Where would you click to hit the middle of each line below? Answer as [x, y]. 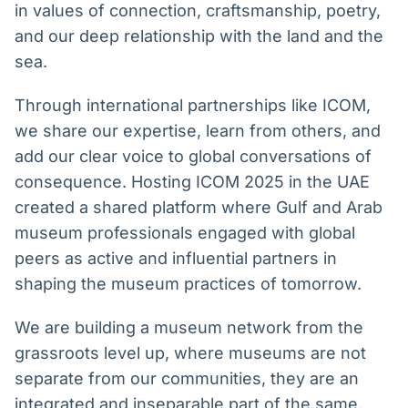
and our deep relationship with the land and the [199, 36]
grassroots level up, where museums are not [190, 353]
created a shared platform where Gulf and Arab [199, 208]
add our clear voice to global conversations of [193, 157]
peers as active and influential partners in [176, 259]
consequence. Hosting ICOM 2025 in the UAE [192, 182]
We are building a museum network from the [189, 328]
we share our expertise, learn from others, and [198, 131]
